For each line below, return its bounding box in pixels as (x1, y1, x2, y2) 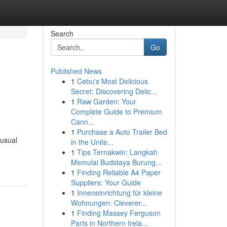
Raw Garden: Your (77, 96, 136, 106)
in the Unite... (70, 137, 113, 147)
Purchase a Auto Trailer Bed (77, 127, 167, 137)
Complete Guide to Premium (70, 106, 162, 117)
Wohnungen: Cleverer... (70, 198, 147, 208)
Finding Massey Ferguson (77, 208, 161, 218)
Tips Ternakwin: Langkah (77, 147, 158, 157)
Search (50, 28, 73, 39)
